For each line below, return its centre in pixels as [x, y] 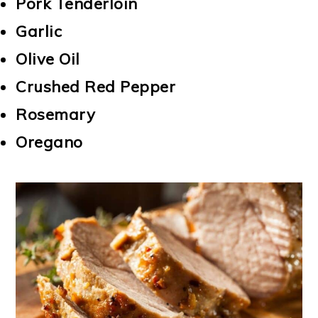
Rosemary [56, 115]
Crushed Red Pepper [96, 87]
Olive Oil [48, 59]
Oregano [49, 142]
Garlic [39, 32]
